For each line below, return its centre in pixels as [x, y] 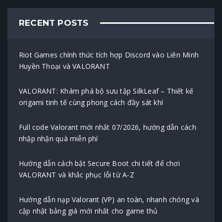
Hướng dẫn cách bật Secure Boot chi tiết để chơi [99, 163]
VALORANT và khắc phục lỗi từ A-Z [77, 174]
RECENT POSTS [54, 22]
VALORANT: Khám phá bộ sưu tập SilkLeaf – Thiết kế [106, 91]
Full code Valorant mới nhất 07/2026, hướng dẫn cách [108, 127]
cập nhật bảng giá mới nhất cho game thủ [88, 211]
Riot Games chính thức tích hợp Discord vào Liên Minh [109, 55]
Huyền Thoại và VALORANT [64, 66]
